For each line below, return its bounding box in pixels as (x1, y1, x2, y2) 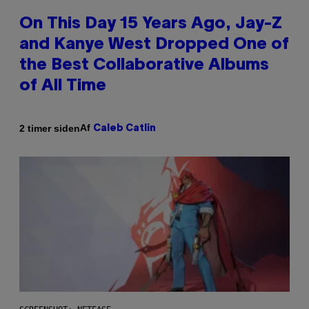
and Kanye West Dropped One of (19, 37, 289, 53)
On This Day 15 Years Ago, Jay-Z (19, 17, 282, 32)
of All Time (19, 79, 106, 94)
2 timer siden (19, 122, 80, 134)
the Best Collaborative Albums (19, 58, 269, 74)
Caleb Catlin (93, 124, 156, 134)
